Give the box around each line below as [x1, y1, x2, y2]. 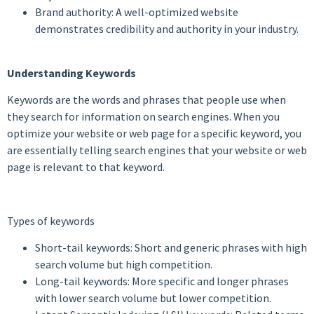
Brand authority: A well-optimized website [35, 5, 238, 20]
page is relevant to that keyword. [7, 160, 165, 175]
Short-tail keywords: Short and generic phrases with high [35, 240, 307, 255]
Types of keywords [7, 213, 95, 228]
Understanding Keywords [7, 65, 136, 80]
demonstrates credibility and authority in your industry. [35, 22, 299, 36]
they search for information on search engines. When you [7, 109, 280, 124]
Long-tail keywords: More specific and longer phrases [35, 274, 289, 289]
